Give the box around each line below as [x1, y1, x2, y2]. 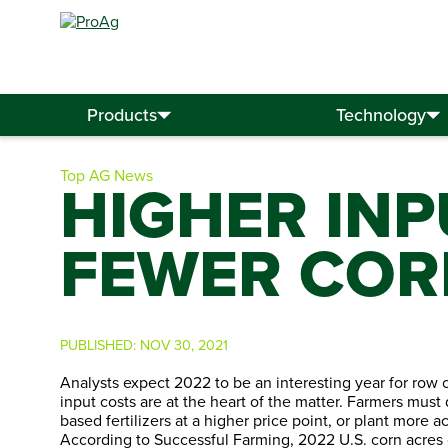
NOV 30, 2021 [140, 334, 228, 355]
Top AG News [60, 164, 153, 186]
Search [271, 80, 319, 102]
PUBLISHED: [60, 334, 140, 355]
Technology [336, 102, 427, 128]
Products [87, 102, 158, 128]
